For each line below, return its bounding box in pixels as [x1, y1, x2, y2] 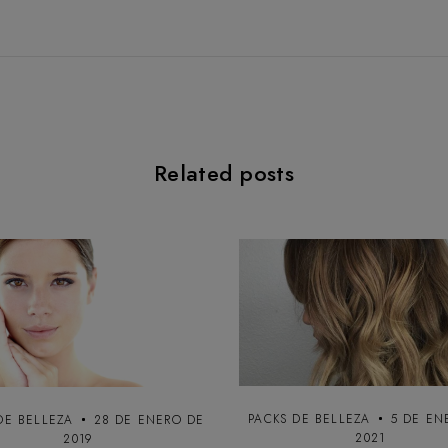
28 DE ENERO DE [93, 410, 205, 429]
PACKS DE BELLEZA [248, 410, 371, 429]
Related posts [153, 157, 295, 190]
